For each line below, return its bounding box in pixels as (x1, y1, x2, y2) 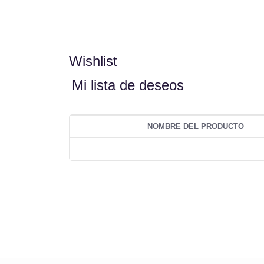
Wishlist (69, 53, 117, 69)
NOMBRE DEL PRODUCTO (147, 122, 244, 131)
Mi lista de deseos (72, 77, 184, 93)
